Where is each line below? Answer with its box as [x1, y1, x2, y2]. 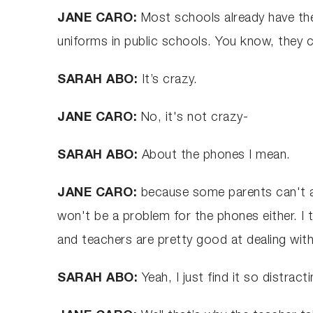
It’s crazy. [141, 73, 198, 87]
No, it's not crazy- [140, 111, 249, 124]
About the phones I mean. [141, 149, 291, 162]
